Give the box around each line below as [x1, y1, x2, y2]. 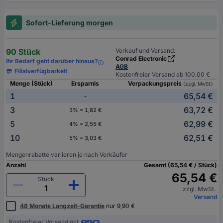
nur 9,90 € [105, 202, 135, 210]
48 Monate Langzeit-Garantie [20, 202, 105, 210]
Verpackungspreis [128, 80, 184, 88]
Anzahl [6, 161, 26, 169]
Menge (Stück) [10, 80, 53, 88]
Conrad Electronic [115, 55, 167, 63]
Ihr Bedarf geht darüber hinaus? [6, 57, 98, 65]
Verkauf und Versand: [115, 47, 176, 55]
